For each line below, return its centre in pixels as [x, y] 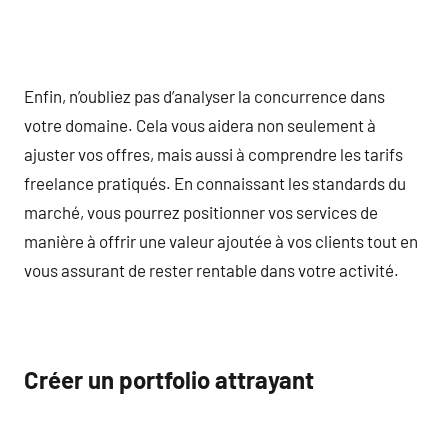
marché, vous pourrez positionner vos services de [201, 211]
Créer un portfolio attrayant [169, 379]
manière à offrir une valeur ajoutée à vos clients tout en [221, 240]
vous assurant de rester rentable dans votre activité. [211, 269]
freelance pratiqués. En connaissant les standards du [215, 182]
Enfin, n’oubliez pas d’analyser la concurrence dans [204, 95]
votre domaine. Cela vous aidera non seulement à [200, 124]
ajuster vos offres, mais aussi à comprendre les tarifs [213, 153]
